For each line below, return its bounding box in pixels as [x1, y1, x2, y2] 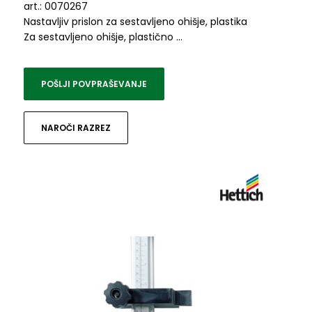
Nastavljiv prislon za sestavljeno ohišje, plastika [23, 15, 247, 29]
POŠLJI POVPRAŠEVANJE [40, 78, 147, 91]
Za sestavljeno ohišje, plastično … [23, 30, 182, 45]
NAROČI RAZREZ [40, 122, 111, 134]
